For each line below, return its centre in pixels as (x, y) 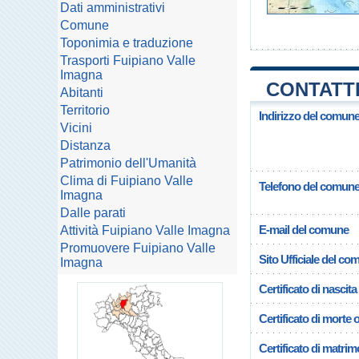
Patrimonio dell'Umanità (128, 163)
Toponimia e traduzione (127, 43)
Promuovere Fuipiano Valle (138, 248)
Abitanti (82, 93)
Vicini (76, 128)
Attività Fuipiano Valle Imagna (145, 230)
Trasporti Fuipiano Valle (128, 61)
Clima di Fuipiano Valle (127, 181)
